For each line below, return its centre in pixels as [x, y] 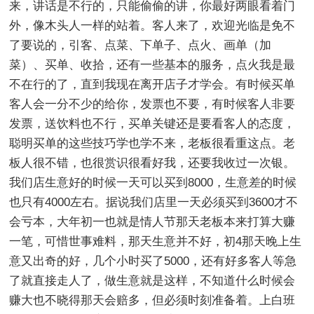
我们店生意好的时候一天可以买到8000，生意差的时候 [153, 182]
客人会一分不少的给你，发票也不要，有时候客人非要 [152, 104]
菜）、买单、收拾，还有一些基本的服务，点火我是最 [152, 64]
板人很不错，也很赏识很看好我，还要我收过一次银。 [152, 163]
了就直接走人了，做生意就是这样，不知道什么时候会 [152, 280]
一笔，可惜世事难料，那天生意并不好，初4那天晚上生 [156, 241]
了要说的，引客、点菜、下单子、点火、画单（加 [141, 45]
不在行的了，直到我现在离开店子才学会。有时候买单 [152, 84]
